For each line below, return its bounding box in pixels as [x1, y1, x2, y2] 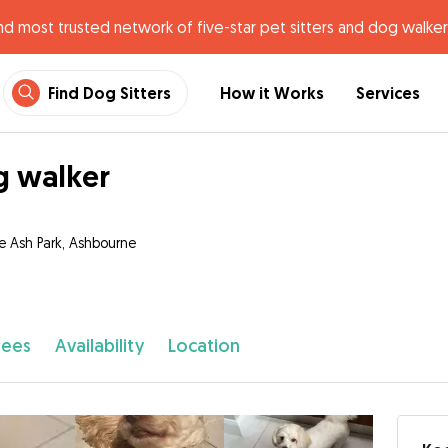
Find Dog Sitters [48, 82, 171, 104]
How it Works [220, 82, 324, 104]
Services [356, 82, 420, 104]
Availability [54, 334, 144, 357]
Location [167, 334, 240, 357]
